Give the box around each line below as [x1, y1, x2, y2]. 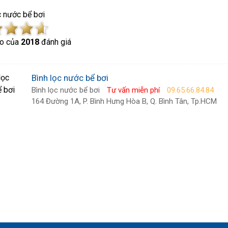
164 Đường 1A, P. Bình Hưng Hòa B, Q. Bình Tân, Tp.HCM [31, 97, 217, 106]
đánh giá [39, 37, 71, 47]
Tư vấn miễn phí [106, 85, 160, 95]
